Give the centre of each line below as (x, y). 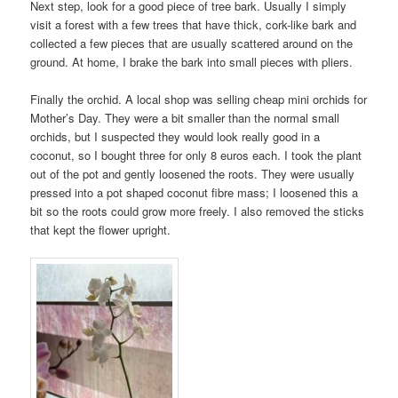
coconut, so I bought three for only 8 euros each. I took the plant (196, 155)
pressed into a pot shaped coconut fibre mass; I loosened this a (195, 193)
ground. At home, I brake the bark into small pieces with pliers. (192, 62)
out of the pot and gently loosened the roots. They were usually (193, 174)
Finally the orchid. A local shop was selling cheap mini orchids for (199, 99)
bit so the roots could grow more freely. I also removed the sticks (198, 211)
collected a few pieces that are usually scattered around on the (192, 44)
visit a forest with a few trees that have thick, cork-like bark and (194, 25)
